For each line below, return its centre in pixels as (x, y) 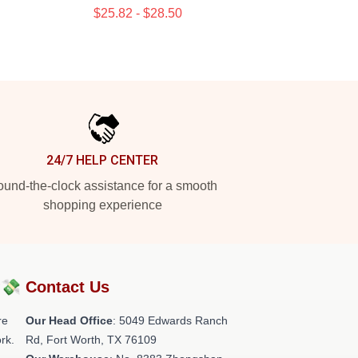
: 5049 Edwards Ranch (170, 320)
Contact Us (68, 287)
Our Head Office (69, 320)
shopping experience (102, 205)
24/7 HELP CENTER (102, 160)
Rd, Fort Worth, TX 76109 (91, 340)
